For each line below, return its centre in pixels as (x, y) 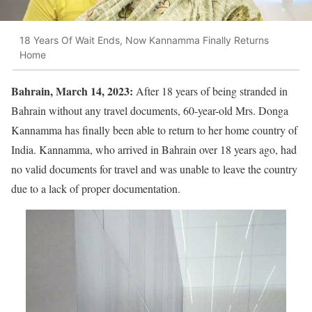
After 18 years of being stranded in (210, 91)
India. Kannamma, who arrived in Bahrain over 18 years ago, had (154, 149)
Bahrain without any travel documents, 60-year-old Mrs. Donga (150, 110)
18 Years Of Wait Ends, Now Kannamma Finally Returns (144, 40)
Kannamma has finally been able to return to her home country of (154, 130)
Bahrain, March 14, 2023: (72, 91)
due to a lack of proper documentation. (96, 188)
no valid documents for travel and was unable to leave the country (154, 169)
